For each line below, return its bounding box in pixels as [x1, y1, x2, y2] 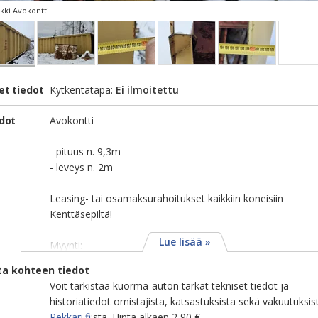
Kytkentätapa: [50, 83, 116, 97]
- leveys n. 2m [50, 160, 113, 174]
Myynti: [50, 238, 82, 252]
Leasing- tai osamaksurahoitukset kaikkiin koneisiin [50, 192, 283, 205]
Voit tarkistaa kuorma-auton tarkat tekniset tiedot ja [50, 279, 289, 292]
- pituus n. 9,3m [50, 145, 121, 158]
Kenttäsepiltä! [50, 207, 112, 221]
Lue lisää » [158, 235, 211, 248]
